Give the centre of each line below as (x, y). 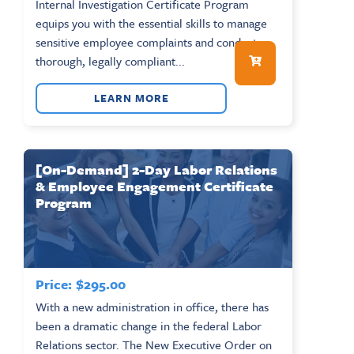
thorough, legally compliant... (110, 60)
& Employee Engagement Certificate (154, 186)
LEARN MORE (131, 98)
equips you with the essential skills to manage (151, 23)
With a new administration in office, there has (152, 306)
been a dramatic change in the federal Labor (149, 325)
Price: (54, 284)
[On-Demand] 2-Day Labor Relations (156, 169)
